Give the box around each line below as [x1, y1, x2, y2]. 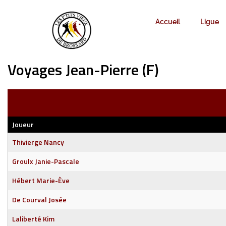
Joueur [12, 119, 34, 130]
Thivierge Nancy [12, 137, 64, 147]
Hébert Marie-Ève [12, 175, 70, 186]
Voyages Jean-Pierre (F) [8, 58, 159, 81]
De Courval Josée [12, 194, 67, 205]
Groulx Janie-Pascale [12, 156, 79, 166]
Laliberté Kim [12, 213, 54, 224]
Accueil [155, 18, 180, 26]
